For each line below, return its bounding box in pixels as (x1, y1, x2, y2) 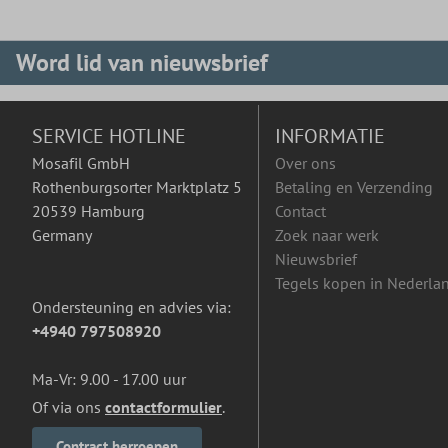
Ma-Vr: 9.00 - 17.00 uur (32, 369, 186, 390)
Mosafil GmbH (32, 153, 130, 174)
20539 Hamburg (32, 201, 145, 222)
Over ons (275, 153, 336, 174)
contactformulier (105, 397, 222, 418)
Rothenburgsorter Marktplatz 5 (32, 177, 242, 198)
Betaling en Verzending (275, 177, 433, 198)
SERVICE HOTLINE (32, 123, 186, 150)
